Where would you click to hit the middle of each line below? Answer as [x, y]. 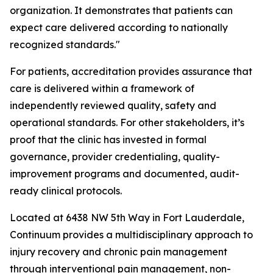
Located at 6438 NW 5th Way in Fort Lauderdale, [127, 218]
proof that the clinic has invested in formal [108, 140]
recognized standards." [65, 45]
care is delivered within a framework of [102, 89]
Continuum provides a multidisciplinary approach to [131, 235]
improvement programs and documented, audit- [125, 174]
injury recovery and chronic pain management [119, 252]
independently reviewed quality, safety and [113, 106]
